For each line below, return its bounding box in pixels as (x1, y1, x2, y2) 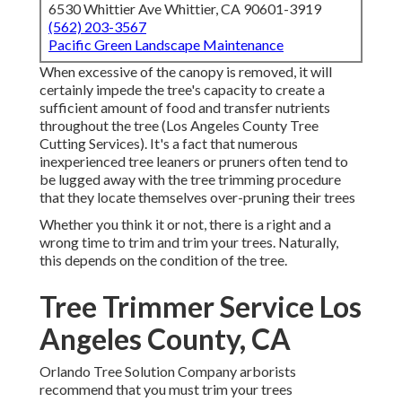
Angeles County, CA (39, 321, 291, 357)
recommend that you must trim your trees (39, 380, 293, 398)
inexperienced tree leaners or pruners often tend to (39, 153, 348, 170)
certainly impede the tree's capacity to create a (39, 81, 325, 99)
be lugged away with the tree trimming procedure (39, 170, 341, 188)
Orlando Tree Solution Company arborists (39, 363, 296, 380)
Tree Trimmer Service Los (39, 289, 362, 325)
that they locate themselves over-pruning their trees (39, 188, 355, 206)
